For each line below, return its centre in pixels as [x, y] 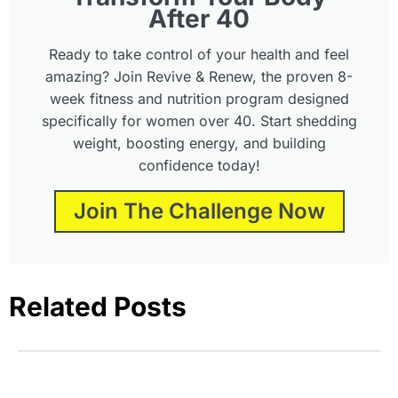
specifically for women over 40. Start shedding [199, 120]
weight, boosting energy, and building [199, 143]
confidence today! [199, 165]
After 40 [199, 18]
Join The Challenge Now [199, 211]
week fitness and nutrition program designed [199, 98]
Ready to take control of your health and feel [199, 54]
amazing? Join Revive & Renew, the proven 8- [199, 76]
